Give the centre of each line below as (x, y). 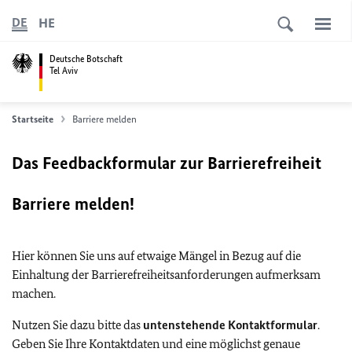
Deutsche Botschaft (86, 59)
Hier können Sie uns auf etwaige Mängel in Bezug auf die (156, 256)
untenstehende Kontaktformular (230, 325)
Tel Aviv (64, 70)
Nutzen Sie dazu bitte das (77, 325)
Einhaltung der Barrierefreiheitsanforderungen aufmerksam (166, 275)
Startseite (33, 119)
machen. (35, 293)
